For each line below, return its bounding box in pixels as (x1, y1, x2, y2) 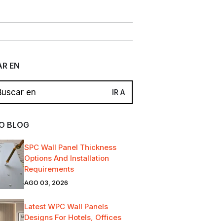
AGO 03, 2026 (24, 178, 68, 186)
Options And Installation (24, 153, 109, 163)
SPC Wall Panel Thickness (24, 142, 116, 152)
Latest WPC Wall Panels (24, 201, 108, 211)
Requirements (24, 164, 74, 174)
